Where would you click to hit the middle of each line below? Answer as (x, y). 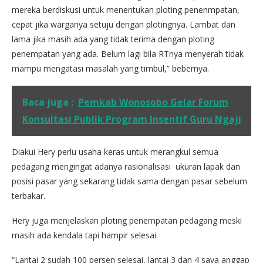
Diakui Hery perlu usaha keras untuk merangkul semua (115, 151)
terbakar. (28, 195)
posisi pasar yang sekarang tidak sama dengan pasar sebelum (129, 181)
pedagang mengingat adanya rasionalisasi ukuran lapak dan (126, 166)
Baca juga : (48, 102)
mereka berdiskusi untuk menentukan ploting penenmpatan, (126, 9)
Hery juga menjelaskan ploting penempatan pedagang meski (127, 220)
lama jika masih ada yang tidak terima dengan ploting (113, 39)
